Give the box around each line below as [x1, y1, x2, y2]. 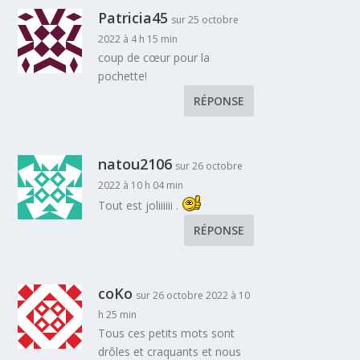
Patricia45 [98, 8, 169, 28]
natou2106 [98, 154, 173, 174]
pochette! [98, 68, 148, 84]
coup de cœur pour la [98, 50, 211, 66]
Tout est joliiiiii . [98, 198, 182, 214]
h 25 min [98, 308, 137, 322]
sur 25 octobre [171, 13, 239, 27]
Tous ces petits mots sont [98, 325, 235, 342]
